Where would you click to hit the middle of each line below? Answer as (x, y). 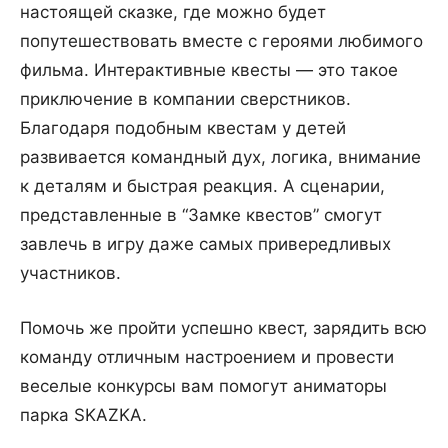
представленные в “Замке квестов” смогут (201, 215)
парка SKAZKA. (83, 415)
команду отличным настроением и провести (207, 357)
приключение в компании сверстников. (185, 99)
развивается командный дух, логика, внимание (220, 157)
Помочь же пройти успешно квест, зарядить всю (223, 328)
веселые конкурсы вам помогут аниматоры (203, 386)
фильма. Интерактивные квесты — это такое (209, 70)
